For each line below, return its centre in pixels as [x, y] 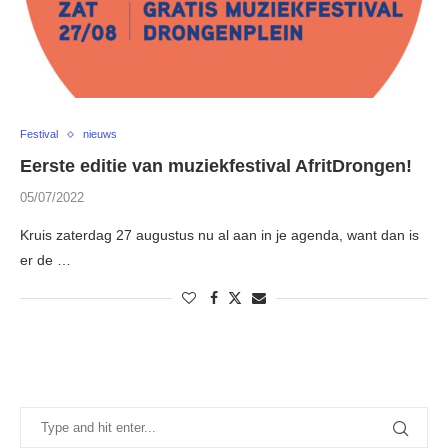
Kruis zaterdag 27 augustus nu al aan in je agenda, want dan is [219, 235]
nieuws [100, 134]
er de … [45, 260]
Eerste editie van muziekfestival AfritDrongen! [216, 166]
